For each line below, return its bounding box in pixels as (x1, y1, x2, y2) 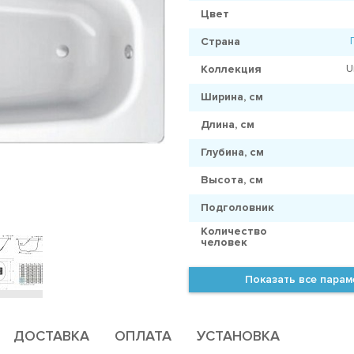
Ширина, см (201, 89, 263, 104)
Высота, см (201, 172, 263, 186)
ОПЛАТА (115, 326, 171, 345)
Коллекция (201, 62, 262, 76)
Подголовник (201, 200, 274, 214)
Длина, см (201, 117, 254, 131)
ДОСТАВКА (13, 326, 89, 345)
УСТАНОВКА (197, 326, 280, 345)
